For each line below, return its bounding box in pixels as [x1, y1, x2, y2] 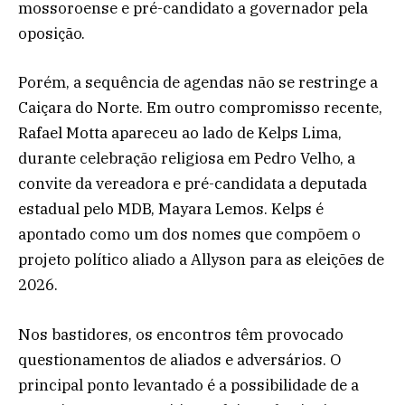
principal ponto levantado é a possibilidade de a [18, 374, 359, 395]
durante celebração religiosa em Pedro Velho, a [18, 148, 355, 169]
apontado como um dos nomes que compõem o [18, 224, 361, 245]
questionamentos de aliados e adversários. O [18, 349, 341, 370]
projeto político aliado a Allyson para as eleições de [18, 250, 384, 270]
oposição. [18, 24, 85, 44]
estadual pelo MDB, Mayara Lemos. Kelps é [18, 199, 324, 220]
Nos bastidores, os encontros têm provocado [18, 324, 344, 344]
